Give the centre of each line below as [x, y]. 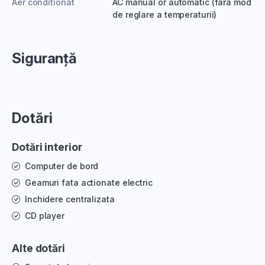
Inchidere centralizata [70, 199]
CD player [45, 215]
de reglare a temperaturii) [165, 14]
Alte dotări [38, 248]
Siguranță [45, 58]
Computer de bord [62, 166]
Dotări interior [47, 147]
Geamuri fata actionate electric [88, 182]
